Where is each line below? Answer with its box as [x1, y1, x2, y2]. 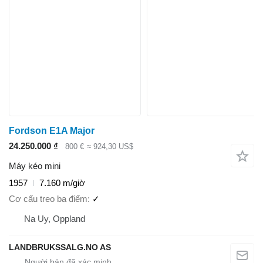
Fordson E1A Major [9, 125, 95, 136]
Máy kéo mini [9, 161, 60, 171]
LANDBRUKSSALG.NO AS [9, 242, 111, 252]
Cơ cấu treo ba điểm [9, 193, 87, 204]
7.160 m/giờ [39, 178, 85, 188]
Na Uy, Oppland [24, 213, 85, 224]
